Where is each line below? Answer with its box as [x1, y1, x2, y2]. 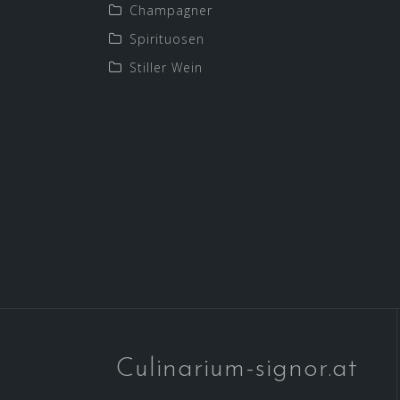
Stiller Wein [129, 58, 203, 76]
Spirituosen [129, 29, 204, 47]
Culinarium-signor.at [116, 354, 358, 383]
